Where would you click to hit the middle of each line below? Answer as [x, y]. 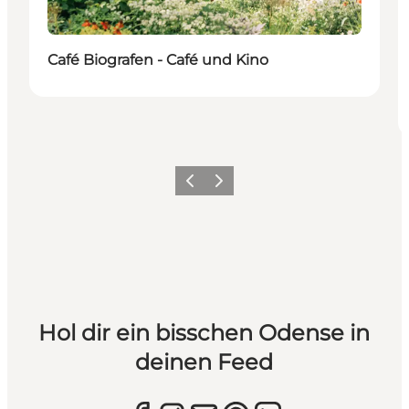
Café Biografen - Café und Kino [158, 60]
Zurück [197, 186]
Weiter [225, 186]
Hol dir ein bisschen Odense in [204, 333]
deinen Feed [204, 362]
